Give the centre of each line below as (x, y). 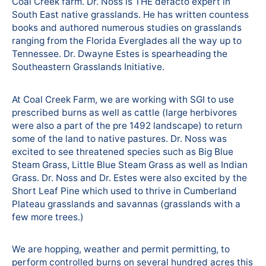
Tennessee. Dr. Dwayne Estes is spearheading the (120, 54)
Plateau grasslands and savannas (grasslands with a (126, 204)
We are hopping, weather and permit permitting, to (121, 249)
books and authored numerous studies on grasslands (127, 28)
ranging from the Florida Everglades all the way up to (127, 41)
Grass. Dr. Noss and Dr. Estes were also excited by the (129, 178)
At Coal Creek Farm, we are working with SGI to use (123, 99)
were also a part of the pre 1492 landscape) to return (127, 125)
